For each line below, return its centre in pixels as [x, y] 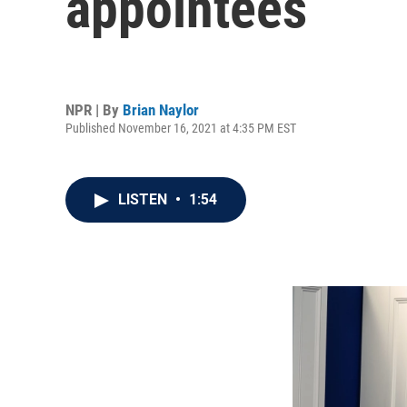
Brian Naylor [161, 109]
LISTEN [144, 199]
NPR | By [94, 109]
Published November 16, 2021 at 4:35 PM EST [181, 128]
